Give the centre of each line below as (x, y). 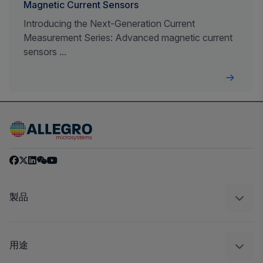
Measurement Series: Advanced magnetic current (128, 37)
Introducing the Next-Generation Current (109, 23)
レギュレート (31, 242)
